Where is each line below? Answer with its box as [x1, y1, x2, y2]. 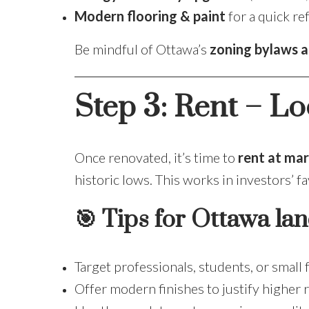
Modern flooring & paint [74, 8, 226, 25]
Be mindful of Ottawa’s [74, 41, 210, 58]
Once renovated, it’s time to [74, 148, 238, 166]
